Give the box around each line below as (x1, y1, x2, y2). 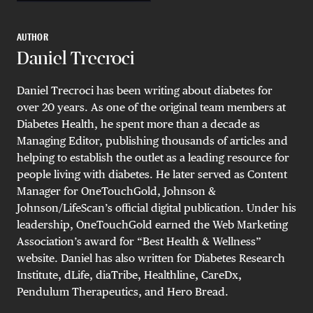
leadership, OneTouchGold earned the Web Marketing (17, 218, 288, 232)
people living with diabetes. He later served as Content (17, 168, 287, 182)
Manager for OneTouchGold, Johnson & (17, 184, 216, 198)
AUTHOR (17, 32, 49, 43)
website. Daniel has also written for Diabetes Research (17, 252, 285, 265)
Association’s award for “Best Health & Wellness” (17, 235, 261, 249)
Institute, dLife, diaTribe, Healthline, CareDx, (17, 268, 242, 282)
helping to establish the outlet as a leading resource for (17, 151, 289, 165)
